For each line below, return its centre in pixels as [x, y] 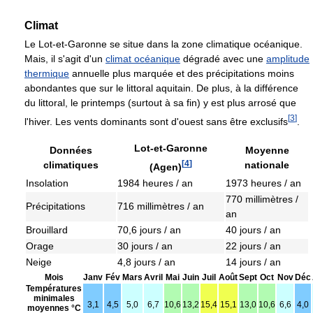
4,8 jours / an [146, 262]
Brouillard [47, 230]
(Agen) [166, 167]
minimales [54, 298]
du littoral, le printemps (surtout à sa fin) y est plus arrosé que [160, 103]
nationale [267, 165]
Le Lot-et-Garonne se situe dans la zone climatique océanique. [163, 44]
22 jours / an [253, 246]
